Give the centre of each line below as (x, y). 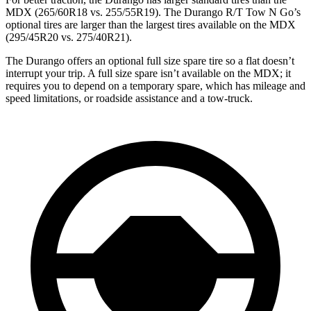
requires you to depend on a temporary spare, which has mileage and (155, 85)
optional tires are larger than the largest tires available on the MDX (151, 24)
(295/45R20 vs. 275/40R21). (69, 37)
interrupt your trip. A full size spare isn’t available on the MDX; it (148, 73)
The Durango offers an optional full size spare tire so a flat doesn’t (150, 60)
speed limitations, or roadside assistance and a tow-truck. (129, 98)
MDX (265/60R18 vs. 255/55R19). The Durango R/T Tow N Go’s (153, 12)
